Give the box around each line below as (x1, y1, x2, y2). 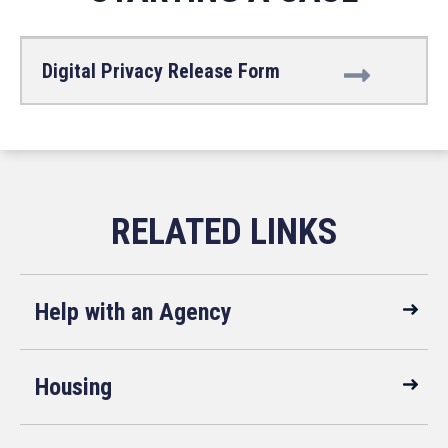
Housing (35, 372, 112, 401)
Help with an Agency (35, 297, 232, 326)
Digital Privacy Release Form (42, 58, 280, 83)
